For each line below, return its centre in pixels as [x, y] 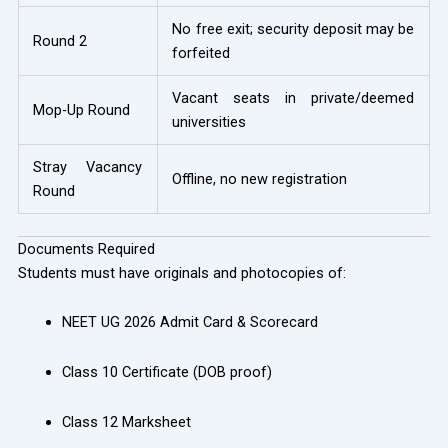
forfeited [201, 53]
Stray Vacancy [88, 167]
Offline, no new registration [260, 179]
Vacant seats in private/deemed [293, 98]
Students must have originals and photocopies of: [181, 272]
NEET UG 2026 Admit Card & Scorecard [189, 322]
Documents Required [86, 248]
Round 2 [60, 41]
